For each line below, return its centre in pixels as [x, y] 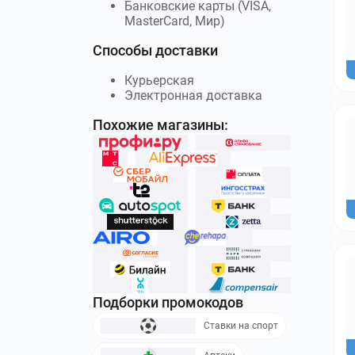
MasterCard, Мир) [175, 21]
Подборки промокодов [168, 302]
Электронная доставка [193, 95]
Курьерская [159, 80]
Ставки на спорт [241, 325]
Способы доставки [155, 50]
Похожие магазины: [160, 124]
